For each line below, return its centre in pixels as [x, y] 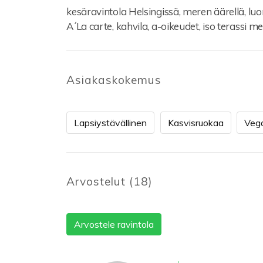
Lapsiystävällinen [111, 122]
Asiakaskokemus [114, 80]
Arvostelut [98, 182]
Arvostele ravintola [114, 224]
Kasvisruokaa [195, 122]
